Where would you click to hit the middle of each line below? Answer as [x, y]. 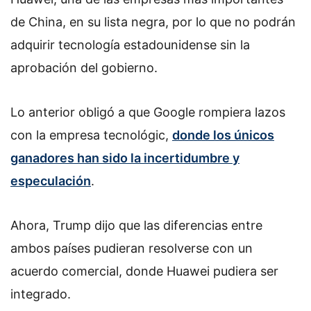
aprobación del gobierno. [84, 68]
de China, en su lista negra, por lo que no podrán [153, 22]
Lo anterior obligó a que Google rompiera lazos [148, 112]
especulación [51, 180]
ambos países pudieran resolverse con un [132, 248]
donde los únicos [223, 135]
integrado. [41, 294]
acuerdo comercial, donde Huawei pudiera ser [144, 271]
